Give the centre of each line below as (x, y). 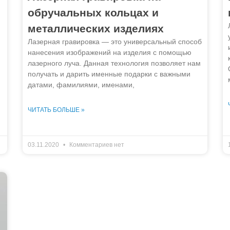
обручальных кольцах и (93, 13)
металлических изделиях (96, 29)
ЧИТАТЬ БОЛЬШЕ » (56, 110)
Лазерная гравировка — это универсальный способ (115, 42)
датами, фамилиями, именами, (81, 85)
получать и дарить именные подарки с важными (109, 74)
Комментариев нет (96, 145)
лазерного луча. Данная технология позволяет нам (114, 63)
